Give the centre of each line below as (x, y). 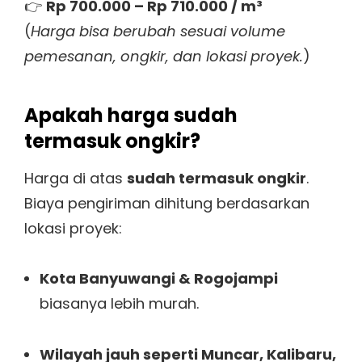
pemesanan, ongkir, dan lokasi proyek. (164, 56)
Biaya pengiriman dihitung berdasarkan (167, 203)
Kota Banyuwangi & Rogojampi (158, 279)
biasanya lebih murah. (119, 304)
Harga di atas (76, 178)
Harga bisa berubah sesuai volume (158, 31)
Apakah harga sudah (131, 115)
